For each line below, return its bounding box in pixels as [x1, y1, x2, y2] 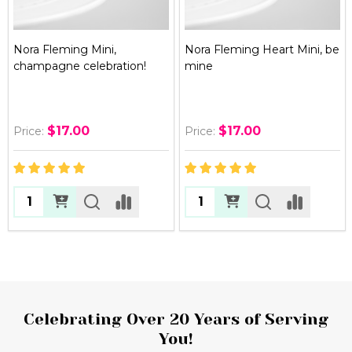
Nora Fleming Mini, [13, 42, 116, 57]
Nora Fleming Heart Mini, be [185, 42, 339, 57]
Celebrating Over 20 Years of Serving [24, 310, 328, 328]
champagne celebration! [13, 58, 146, 73]
